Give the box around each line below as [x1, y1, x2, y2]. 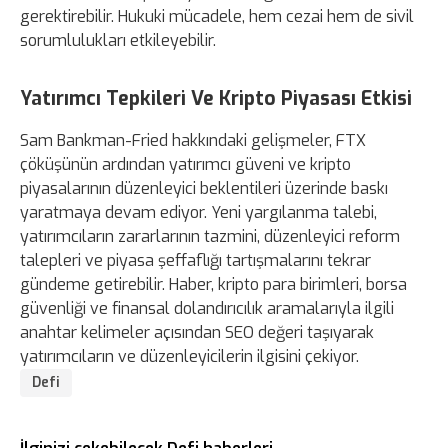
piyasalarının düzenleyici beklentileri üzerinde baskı [20, 178, 388, 200]
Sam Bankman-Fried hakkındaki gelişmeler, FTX [20, 130, 366, 152]
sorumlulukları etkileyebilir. [20, 30, 216, 52]
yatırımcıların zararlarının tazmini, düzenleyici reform [20, 226, 400, 248]
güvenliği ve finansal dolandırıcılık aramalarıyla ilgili [20, 298, 394, 320]
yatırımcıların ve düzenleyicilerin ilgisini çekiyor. [20, 346, 359, 368]
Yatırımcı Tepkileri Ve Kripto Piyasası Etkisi [20, 86, 412, 112]
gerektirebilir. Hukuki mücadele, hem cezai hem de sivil [20, 6, 414, 28]
